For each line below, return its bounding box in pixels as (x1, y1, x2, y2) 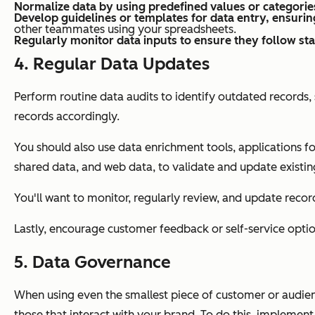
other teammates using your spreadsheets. (14, 22, 236, 36)
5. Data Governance (14, 251, 171, 272)
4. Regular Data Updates (14, 53, 210, 74)
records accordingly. (14, 109, 120, 123)
